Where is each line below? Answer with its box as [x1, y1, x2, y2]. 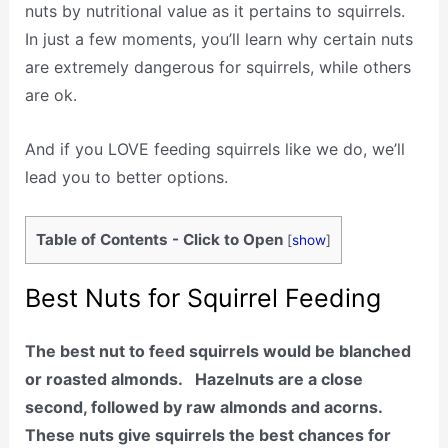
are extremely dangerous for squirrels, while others [24, 57, 411, 78]
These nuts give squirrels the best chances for [24, 424, 391, 445]
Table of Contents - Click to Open [35, 230, 283, 250]
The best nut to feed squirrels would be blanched [24, 340, 411, 361]
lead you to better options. [24, 166, 228, 187]
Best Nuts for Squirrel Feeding [24, 282, 381, 313]
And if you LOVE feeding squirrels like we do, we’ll [24, 138, 405, 159]
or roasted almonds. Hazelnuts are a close [24, 368, 363, 389]
